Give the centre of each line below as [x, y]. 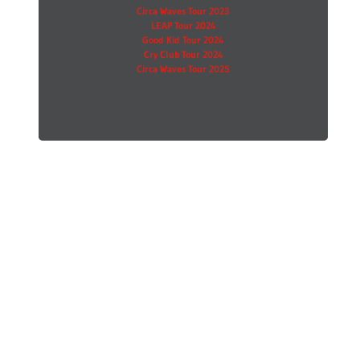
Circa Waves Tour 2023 [183, 11]
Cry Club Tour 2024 [183, 54]
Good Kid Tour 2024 [183, 40]
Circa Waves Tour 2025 [183, 69]
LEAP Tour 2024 [183, 25]
